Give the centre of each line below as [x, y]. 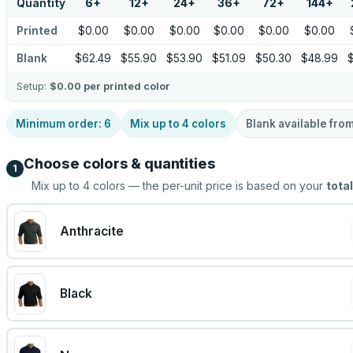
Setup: [33, 86]
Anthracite [91, 231]
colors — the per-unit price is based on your [206, 186]
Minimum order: [60, 124]
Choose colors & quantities [120, 163]
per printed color [126, 86]
